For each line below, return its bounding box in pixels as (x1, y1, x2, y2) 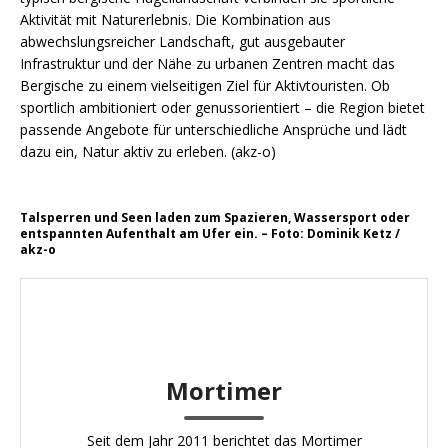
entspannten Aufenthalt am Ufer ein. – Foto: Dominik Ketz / (20, 225, 400, 242)
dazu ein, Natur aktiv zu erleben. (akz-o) (20, 142, 276, 161)
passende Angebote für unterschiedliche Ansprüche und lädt (20, 120, 407, 139)
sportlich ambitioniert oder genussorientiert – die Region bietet (20, 98, 425, 117)
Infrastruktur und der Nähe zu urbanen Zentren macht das (20, 54, 395, 73)
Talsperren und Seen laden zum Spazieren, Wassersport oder (20, 209, 410, 226)
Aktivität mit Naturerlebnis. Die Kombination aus (20, 10, 331, 29)
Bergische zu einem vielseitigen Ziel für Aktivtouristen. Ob (20, 76, 390, 95)
